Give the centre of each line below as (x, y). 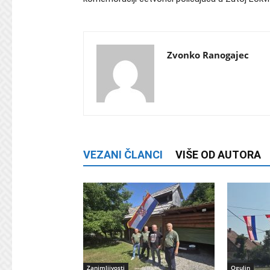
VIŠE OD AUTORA (218, 154)
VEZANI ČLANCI (123, 154)
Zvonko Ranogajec (208, 55)
